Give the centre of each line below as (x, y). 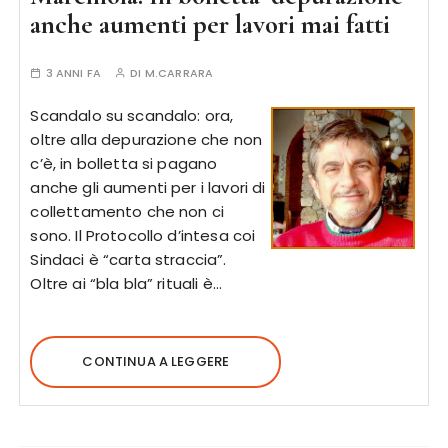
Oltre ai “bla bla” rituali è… (126, 283)
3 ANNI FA (73, 73)
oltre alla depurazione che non (146, 139)
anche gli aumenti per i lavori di (148, 187)
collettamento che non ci (127, 211)
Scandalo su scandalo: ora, (132, 115)
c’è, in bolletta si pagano (124, 163)
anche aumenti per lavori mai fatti (210, 24)
